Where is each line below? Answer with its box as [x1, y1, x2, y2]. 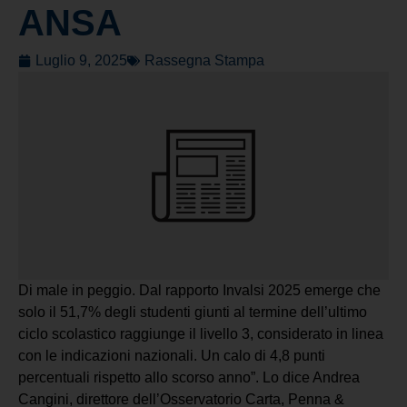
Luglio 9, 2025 [35, 52, 127, 68]
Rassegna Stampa [144, 52, 264, 68]
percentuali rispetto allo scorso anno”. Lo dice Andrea [18, 370, 360, 386]
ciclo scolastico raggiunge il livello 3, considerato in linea [18, 326, 383, 342]
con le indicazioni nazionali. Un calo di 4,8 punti [18, 348, 325, 364]
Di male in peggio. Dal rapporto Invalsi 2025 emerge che [18, 283, 381, 299]
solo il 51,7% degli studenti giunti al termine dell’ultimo [18, 304, 367, 321]
